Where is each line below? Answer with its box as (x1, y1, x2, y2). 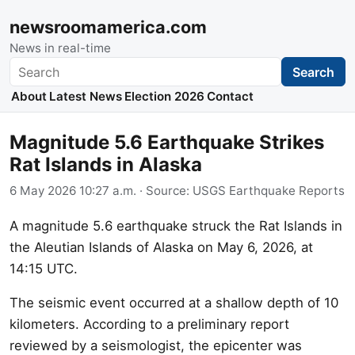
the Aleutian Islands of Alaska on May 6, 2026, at (10, 239, 313, 255)
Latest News (48, 89, 122, 105)
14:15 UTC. (10, 260, 78, 277)
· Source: (136, 182, 193, 198)
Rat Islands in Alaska (10, 153, 202, 177)
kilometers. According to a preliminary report (10, 315, 289, 332)
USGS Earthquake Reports (193, 182, 345, 198)
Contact (207, 89, 254, 105)
